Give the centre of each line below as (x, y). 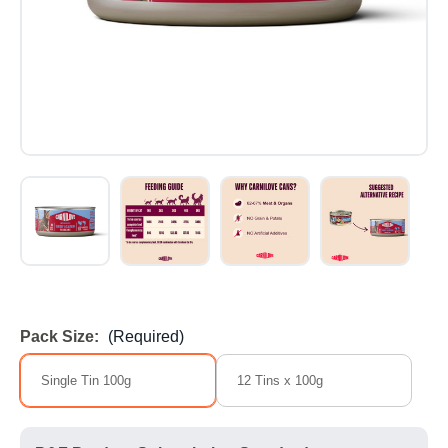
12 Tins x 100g (279, 380)
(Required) (146, 336)
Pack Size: (61, 336)
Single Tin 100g (86, 380)
